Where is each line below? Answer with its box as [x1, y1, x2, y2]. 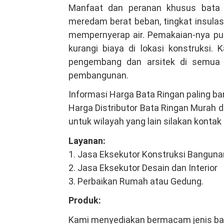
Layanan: [68, 135, 105, 146]
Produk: [68, 195, 101, 206]
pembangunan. [68, 69, 128, 80]
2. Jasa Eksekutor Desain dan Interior [68, 162, 217, 173]
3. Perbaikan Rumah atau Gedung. [68, 175, 203, 186]
